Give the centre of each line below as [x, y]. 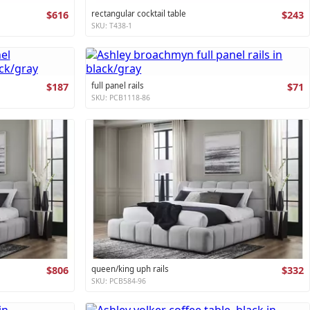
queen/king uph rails [130, 269]
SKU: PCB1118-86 [121, 97]
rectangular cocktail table [139, 13]
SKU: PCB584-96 [119, 281]
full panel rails [118, 85]
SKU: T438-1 [112, 25]
